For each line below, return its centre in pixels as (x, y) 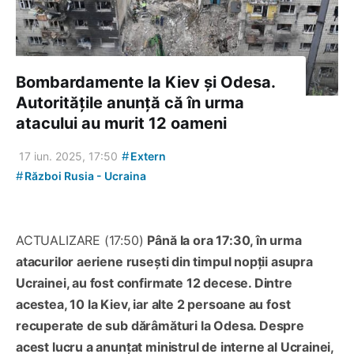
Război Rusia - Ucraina (84, 176)
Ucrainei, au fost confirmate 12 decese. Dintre (154, 283)
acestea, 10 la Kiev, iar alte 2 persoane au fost (153, 305)
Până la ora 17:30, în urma (224, 241)
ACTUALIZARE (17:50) (82, 241)
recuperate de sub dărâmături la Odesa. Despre (160, 326)
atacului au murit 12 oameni (121, 124)
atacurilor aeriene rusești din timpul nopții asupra (164, 262)
